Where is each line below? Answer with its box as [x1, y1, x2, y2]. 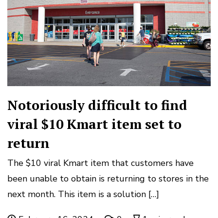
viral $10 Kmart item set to [7, 115, 182, 133]
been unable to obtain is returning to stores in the [7, 172, 209, 184]
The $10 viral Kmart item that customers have [7, 157, 194, 169]
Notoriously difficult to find [7, 96, 187, 114]
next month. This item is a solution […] [7, 188, 159, 200]
